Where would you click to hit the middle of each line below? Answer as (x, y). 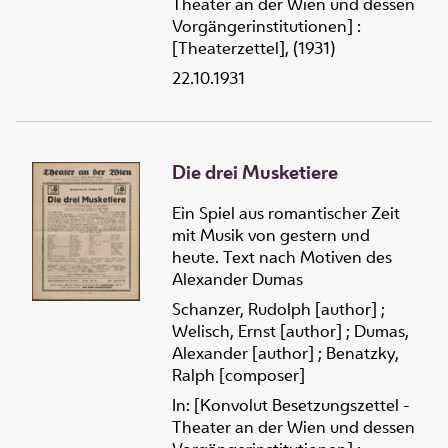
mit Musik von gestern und (271, 234)
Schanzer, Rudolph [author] (274, 308)
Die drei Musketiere (255, 172)
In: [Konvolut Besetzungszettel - (290, 404)
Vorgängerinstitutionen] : (266, 26)
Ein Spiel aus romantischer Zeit (286, 212)
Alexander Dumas (237, 278)
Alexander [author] (243, 352)
